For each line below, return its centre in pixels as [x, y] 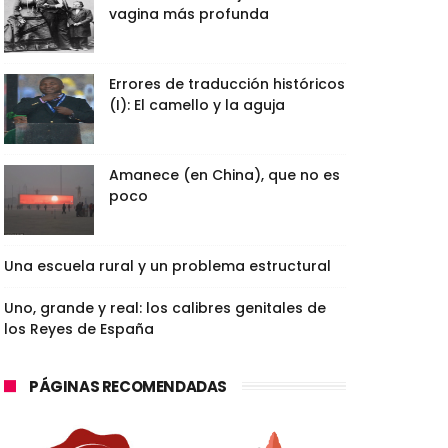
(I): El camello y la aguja [197, 104]
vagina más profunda [189, 13]
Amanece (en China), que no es [224, 174]
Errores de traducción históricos [227, 83]
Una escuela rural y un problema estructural [167, 265]
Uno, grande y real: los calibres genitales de [165, 307]
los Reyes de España [79, 328]
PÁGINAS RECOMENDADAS [128, 386]
